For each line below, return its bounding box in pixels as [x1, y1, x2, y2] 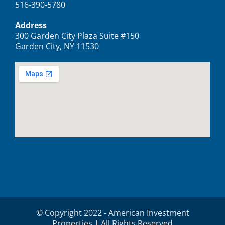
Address [15, 19, 47, 31]
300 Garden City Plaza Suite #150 [15, 30, 139, 41]
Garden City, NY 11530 [15, 40, 99, 52]
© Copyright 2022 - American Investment [36, 207, 189, 218]
